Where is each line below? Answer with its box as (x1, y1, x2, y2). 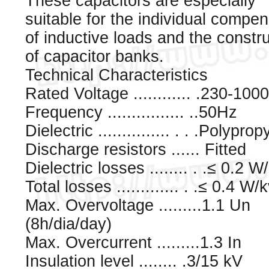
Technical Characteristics (25, 66, 208, 84)
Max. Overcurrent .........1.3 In (25, 234, 241, 252)
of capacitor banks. (25, 47, 164, 65)
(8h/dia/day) (25, 215, 112, 233)
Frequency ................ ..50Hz (25, 103, 237, 121)
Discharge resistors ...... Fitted (25, 141, 246, 159)
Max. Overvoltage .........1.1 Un (25, 196, 250, 214)
